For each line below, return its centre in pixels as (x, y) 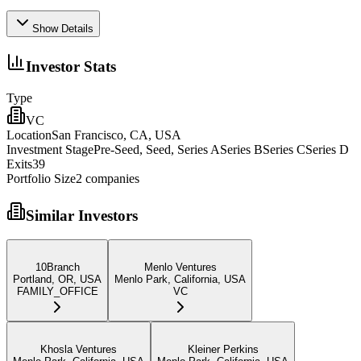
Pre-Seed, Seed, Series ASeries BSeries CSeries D (221, 149)
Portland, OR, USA (57, 280)
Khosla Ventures (79, 350)
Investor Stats (71, 67)
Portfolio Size (41, 178)
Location (29, 135)
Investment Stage (50, 149)
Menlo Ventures (180, 268)
